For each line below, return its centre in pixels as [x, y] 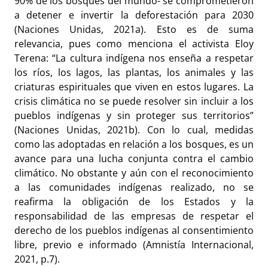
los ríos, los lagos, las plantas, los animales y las [134, 72]
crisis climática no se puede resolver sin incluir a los [134, 101]
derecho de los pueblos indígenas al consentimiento [134, 230]
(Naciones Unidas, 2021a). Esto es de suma [134, 29]
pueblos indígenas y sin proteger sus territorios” [134, 115]
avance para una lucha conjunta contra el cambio [134, 158]
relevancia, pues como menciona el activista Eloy [134, 43]
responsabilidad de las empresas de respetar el [134, 216]
